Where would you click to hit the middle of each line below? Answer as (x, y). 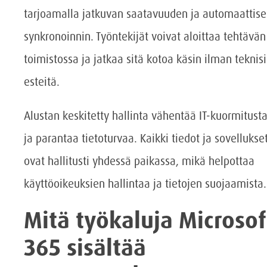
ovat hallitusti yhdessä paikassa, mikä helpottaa (139, 161)
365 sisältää (85, 248)
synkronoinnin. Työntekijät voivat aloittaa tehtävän (145, 36)
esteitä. (42, 82)
